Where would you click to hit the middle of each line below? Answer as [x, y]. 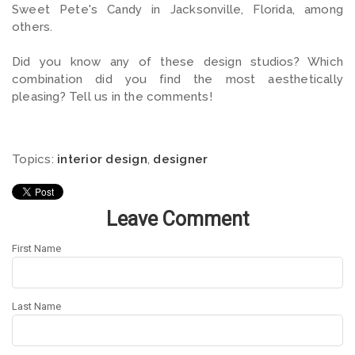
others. [32, 27]
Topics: [34, 159]
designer [181, 159]
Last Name [36, 306]
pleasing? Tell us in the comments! [112, 96]
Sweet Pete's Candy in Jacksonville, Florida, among [177, 9]
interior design [102, 159]
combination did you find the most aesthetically [177, 79]
